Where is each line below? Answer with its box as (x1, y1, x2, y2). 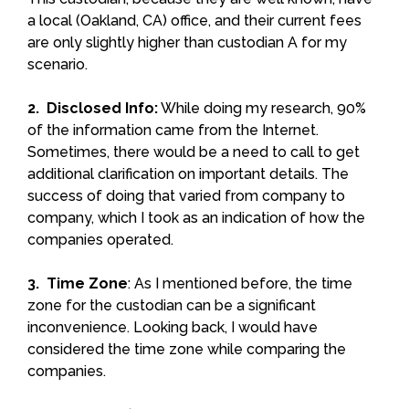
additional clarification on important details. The (27, 164, 349, 183)
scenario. (27, 55, 88, 73)
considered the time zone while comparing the (27, 340, 346, 358)
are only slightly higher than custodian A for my (27, 33, 347, 51)
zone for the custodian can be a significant (27, 296, 316, 314)
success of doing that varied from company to (27, 186, 345, 204)
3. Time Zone (27, 274, 128, 292)
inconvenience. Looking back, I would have (27, 318, 318, 336)
